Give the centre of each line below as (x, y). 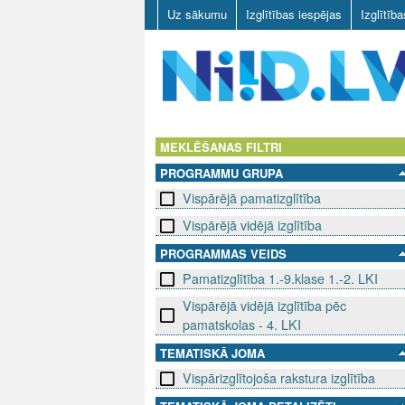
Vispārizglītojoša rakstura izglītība (279, 378)
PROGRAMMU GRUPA (221, 174)
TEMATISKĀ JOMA (212, 353)
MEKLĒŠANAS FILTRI (221, 147)
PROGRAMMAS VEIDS (223, 254)
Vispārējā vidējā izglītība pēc (264, 306)
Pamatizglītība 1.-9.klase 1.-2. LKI (280, 279)
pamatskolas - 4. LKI (242, 325)
